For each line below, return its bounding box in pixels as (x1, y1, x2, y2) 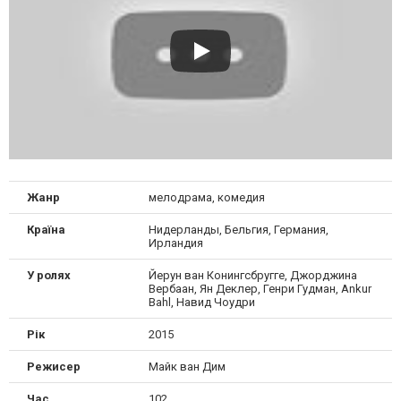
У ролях (27, 268, 71, 282)
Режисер (27, 359, 81, 373)
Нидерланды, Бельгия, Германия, (148, 222, 328, 236)
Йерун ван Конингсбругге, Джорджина (148, 268, 357, 282)
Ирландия (148, 235, 203, 250)
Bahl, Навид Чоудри (148, 294, 255, 309)
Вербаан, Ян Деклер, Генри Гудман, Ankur (148, 281, 371, 295)
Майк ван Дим (148, 359, 226, 373)
